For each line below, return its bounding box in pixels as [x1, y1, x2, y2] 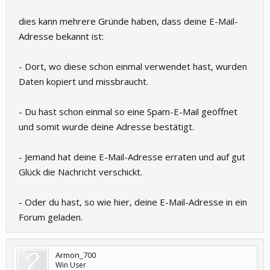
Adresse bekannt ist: [19, 30, 104, 42]
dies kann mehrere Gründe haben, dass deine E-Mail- [19, 15, 238, 27]
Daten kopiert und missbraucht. [19, 75, 148, 87]
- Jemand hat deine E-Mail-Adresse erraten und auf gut [19, 151, 245, 163]
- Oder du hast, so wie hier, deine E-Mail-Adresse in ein [19, 196, 247, 208]
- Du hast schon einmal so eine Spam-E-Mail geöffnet [19, 105, 237, 118]
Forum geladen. [19, 211, 83, 223]
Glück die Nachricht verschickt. [19, 166, 142, 178]
